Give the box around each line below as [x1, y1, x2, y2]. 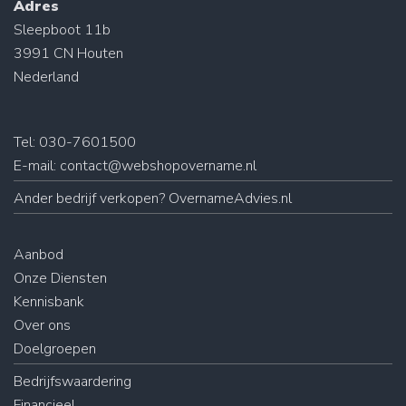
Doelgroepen [14, 338, 96, 359]
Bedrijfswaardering [14, 371, 131, 391]
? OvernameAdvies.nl [159, 188, 292, 208]
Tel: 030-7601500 [14, 131, 136, 152]
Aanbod [14, 244, 63, 265]
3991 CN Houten [14, 43, 123, 63]
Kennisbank [14, 291, 84, 312]
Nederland [14, 66, 79, 87]
